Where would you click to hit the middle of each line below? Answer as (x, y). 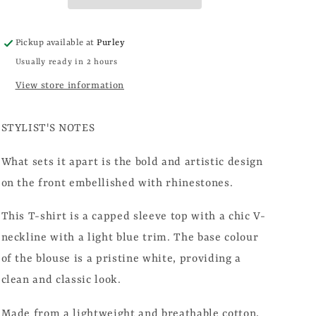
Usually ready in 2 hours (66, 62)
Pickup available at (56, 43)
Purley (111, 43)
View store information (70, 85)
